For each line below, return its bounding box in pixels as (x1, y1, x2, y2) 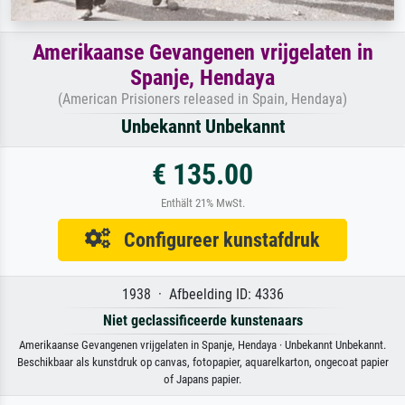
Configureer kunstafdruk (110, 228, 320, 252)
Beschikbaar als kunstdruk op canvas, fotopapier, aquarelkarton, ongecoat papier (16, 355, 389, 370)
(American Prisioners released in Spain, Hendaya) (58, 90, 347, 108)
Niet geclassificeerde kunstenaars (102, 312, 303, 330)
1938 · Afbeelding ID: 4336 (121, 286, 284, 304)
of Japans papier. (164, 372, 241, 387)
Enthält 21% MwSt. (160, 196, 245, 211)
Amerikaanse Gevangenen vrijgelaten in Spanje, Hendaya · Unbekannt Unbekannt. (19, 338, 386, 353)
